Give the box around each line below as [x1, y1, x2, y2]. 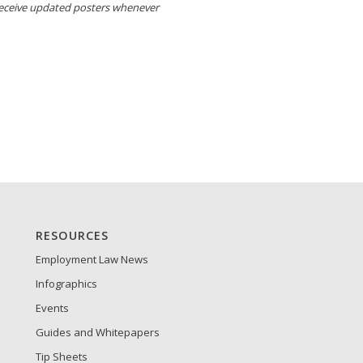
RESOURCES [35, 228, 109, 244]
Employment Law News [35, 252, 148, 267]
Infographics [35, 276, 97, 292]
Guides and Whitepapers [35, 325, 160, 340]
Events [35, 301, 69, 316]
